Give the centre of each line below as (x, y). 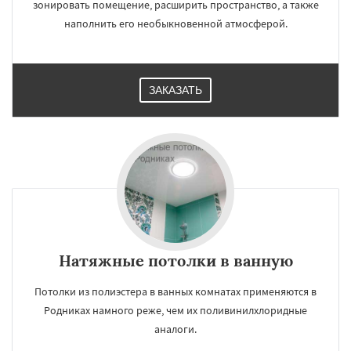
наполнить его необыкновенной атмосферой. (175, 24)
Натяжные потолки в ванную (175, 261)
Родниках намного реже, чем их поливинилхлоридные (175, 310)
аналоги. (175, 329)
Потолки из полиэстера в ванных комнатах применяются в (175, 291)
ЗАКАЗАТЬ (175, 90)
